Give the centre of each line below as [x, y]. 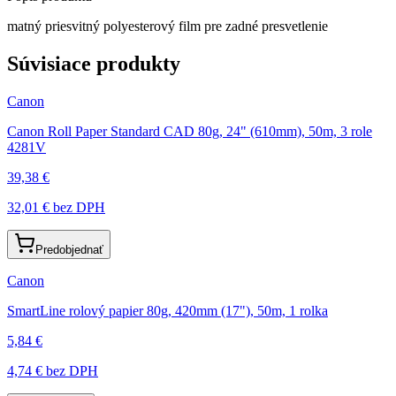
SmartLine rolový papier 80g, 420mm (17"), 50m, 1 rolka [168, 310]
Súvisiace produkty [94, 63]
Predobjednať [69, 249]
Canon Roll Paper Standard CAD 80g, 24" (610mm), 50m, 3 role [190, 131]
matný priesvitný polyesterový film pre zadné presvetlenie [168, 26]
